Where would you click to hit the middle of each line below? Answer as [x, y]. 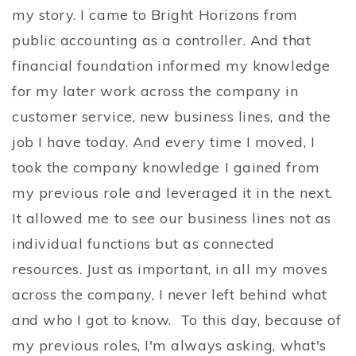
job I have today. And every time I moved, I [164, 142]
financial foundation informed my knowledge [171, 66]
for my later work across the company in [155, 91]
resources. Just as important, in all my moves [170, 269]
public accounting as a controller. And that [162, 41]
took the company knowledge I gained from [166, 168]
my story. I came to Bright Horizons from [155, 15]
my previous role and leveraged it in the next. [172, 193]
